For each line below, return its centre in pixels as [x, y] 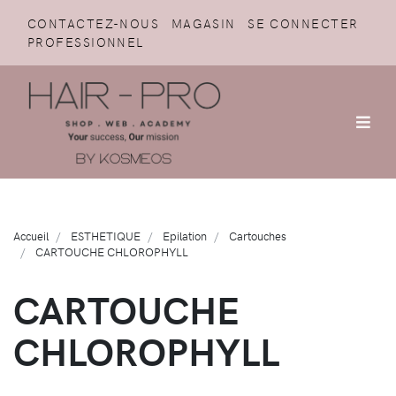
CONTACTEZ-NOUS [94, 23]
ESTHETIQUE [106, 235]
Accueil [31, 235]
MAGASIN [203, 23]
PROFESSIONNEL [86, 42]
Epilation [185, 235]
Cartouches [258, 235]
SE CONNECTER [303, 23]
